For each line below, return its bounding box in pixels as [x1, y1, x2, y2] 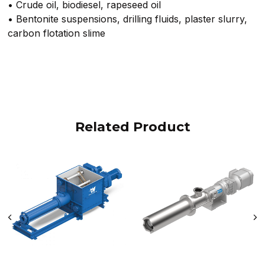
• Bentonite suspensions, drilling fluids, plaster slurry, [8, 12, 248, 25]
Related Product [75, 118, 190, 135]
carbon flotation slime [8, 27, 106, 39]
